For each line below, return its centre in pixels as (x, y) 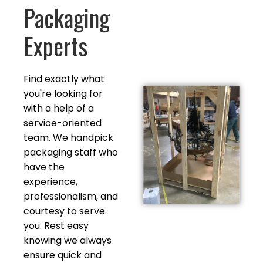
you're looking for (63, 94)
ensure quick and (63, 255)
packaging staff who (71, 152)
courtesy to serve (64, 211)
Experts (55, 46)
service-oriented (63, 123)
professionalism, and (71, 196)
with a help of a (59, 108)
